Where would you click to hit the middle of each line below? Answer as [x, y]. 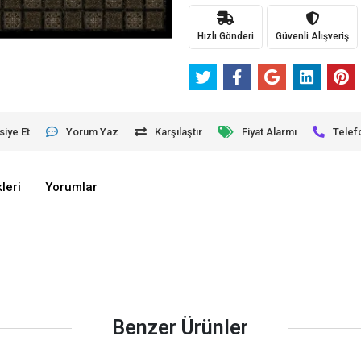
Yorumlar [72, 187]
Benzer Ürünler [180, 328]
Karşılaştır [179, 131]
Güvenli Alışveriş [312, 36]
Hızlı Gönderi [225, 36]
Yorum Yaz [93, 131]
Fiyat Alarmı [270, 131]
